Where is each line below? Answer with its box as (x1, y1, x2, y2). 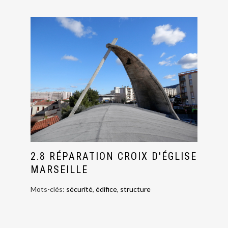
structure (120, 185, 151, 194)
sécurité (66, 185, 93, 194)
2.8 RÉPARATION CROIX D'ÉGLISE (31, 150, 197, 163)
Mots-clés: (31, 185, 66, 194)
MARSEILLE (31, 163, 88, 176)
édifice (96, 185, 117, 194)
